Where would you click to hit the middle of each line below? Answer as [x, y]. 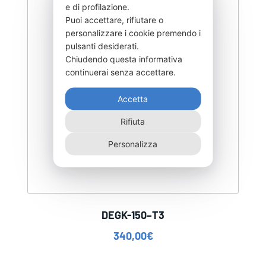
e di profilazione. [98, 6]
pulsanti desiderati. [103, 45]
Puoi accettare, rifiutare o [114, 19]
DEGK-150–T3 [133, 215]
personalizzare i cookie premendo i [133, 32]
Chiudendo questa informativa [123, 58]
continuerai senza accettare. [121, 72]
